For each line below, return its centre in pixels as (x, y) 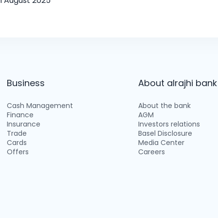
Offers (18, 152)
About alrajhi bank (177, 83)
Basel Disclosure (165, 133)
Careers (151, 152)
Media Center (161, 142)
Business (26, 83)
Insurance (24, 124)
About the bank (164, 105)
